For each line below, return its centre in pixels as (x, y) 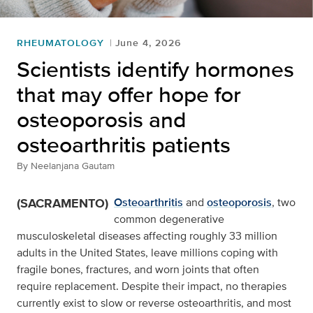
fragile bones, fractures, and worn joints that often (138, 269)
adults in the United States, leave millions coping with (147, 252)
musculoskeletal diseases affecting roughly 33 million (147, 235)
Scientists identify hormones (155, 68)
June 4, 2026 (148, 42)
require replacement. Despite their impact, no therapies (152, 286)
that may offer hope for (129, 94)
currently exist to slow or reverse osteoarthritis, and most (154, 303)
